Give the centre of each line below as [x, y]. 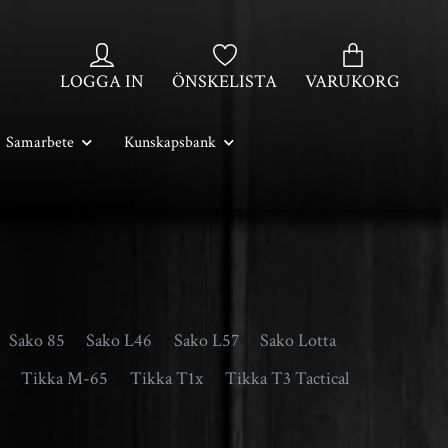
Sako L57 [206, 340]
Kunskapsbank [170, 143]
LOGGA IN [102, 81]
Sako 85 [36, 340]
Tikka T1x [166, 378]
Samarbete [40, 143]
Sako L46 [119, 340]
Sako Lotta [298, 340]
